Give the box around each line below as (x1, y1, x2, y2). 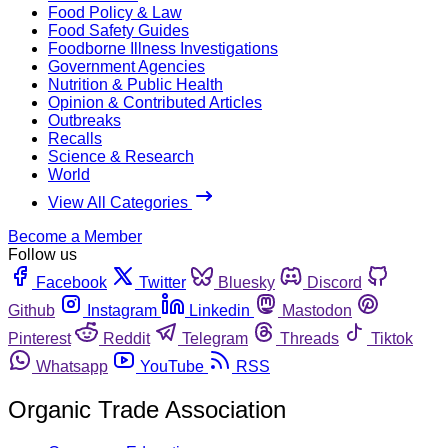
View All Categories (48, 193, 192, 211)
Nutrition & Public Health (48, 75, 223, 93)
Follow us (8, 245, 77, 263)
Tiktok (371, 329, 413, 347)
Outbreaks (48, 111, 121, 129)
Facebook (36, 273, 107, 291)
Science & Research (48, 147, 194, 165)
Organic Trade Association (8, 395, 286, 423)
